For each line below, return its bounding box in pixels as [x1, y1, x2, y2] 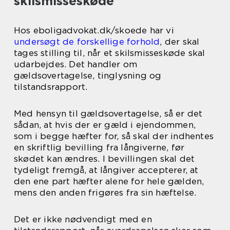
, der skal [160, 36, 200, 47]
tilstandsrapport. [14, 82, 88, 92]
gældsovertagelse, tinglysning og [14, 70, 162, 81]
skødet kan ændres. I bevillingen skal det [14, 154, 195, 164]
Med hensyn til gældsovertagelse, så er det [14, 108, 203, 119]
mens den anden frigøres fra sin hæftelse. [14, 187, 197, 198]
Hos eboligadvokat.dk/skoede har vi [14, 25, 174, 35]
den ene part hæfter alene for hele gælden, [14, 176, 204, 186]
